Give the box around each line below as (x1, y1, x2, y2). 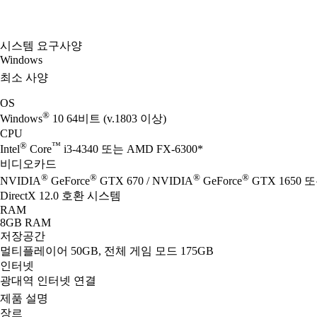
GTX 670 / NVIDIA (97, 175, 193, 188)
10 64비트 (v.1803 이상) (50, 113, 166, 125)
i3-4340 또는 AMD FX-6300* (61, 142, 203, 155)
